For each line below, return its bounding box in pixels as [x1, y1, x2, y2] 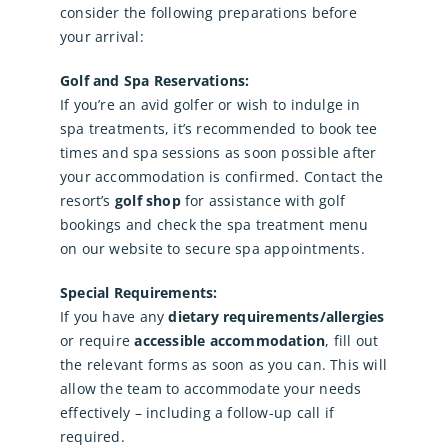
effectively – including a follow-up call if [59, 403, 335, 423]
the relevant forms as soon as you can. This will [59, 355, 388, 375]
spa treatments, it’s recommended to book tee [59, 119, 378, 139]
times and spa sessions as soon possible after [59, 143, 377, 163]
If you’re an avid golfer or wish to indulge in [59, 95, 361, 115]
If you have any [59, 307, 169, 327]
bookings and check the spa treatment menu [59, 215, 369, 235]
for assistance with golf [180, 191, 346, 211]
